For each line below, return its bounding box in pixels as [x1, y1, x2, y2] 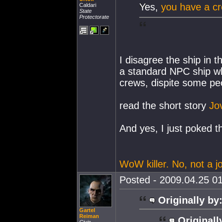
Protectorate [79, 14, 109, 20]
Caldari [79, 2, 96, 8]
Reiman [79, 213, 99, 219]
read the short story [119, 100, 209, 111]
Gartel [79, 207, 95, 213]
